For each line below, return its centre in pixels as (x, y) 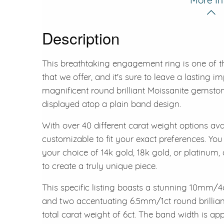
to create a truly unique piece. (99, 165)
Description (81, 37)
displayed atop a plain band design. (111, 103)
